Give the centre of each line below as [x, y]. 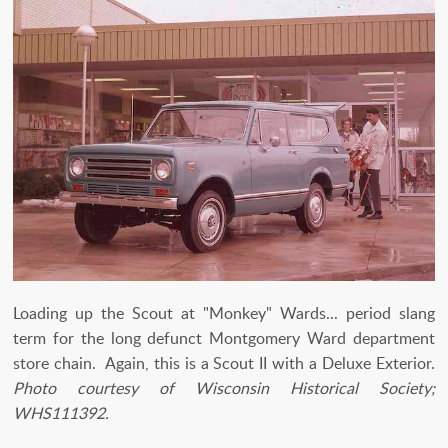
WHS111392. [61, 413]
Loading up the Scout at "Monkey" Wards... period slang [224, 313]
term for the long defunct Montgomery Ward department [224, 338]
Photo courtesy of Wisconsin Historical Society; [224, 388]
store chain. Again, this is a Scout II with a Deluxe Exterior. [224, 363]
